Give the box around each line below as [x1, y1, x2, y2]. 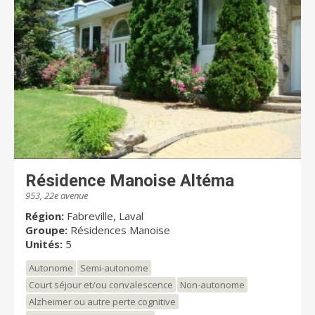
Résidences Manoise [70, 223, 170, 238]
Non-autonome [180, 278, 245, 292]
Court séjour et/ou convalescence [29, 278, 173, 292]
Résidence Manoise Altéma [25, 171, 234, 191]
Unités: [25, 237, 63, 252]
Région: [25, 209, 64, 224]
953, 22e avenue [25, 189, 88, 202]
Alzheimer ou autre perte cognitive [29, 295, 176, 309]
